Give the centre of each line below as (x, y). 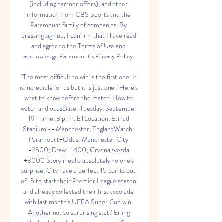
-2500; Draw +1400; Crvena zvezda (79, 150)
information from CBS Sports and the (79, 14)
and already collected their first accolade (79, 191)
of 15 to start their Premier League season (79, 181)
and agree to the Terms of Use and (79, 46)
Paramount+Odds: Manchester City (79, 139)
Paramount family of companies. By (79, 25)
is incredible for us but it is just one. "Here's (79, 87)
